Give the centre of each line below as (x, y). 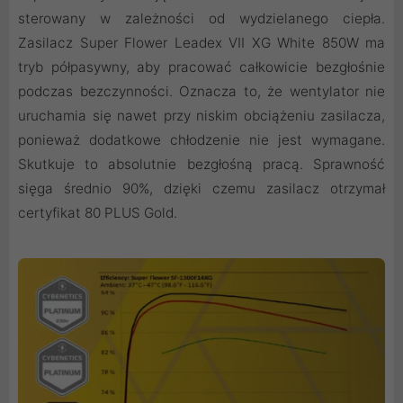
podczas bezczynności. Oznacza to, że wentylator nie (201, 91)
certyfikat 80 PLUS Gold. (98, 212)
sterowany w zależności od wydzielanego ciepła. (201, 18)
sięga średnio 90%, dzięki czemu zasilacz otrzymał (201, 188)
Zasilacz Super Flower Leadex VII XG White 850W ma (201, 42)
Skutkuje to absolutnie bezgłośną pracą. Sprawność (201, 164)
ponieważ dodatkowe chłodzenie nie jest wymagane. (201, 139)
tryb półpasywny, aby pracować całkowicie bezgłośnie (201, 67)
